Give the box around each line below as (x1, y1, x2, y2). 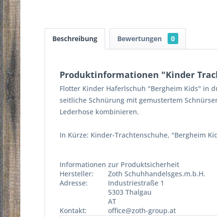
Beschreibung (52, 34, 97, 43)
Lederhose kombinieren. (60, 107, 139, 116)
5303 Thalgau (108, 187, 152, 197)
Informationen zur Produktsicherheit (60, 160, 179, 169)
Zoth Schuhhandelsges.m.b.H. (108, 169, 205, 178)
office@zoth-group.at (108, 206, 176, 215)
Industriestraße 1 (108, 178, 164, 187)
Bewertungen (117, 34, 164, 43)
